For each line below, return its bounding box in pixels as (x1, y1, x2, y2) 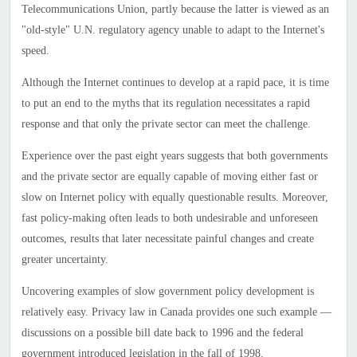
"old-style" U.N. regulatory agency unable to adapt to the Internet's (21, 24, 324, 37)
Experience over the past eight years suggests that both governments (21, 150, 328, 163)
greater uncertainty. (21, 253, 108, 266)
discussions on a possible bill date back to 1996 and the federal (21, 327, 304, 339)
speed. (21, 45, 49, 57)
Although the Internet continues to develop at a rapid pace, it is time (21, 76, 329, 89)
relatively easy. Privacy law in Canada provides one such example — (21, 306, 331, 319)
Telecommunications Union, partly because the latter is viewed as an (21, 3, 329, 16)
